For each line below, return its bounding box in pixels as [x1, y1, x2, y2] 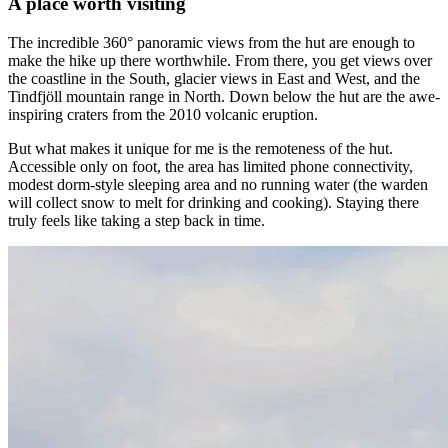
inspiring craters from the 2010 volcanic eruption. [8, 105, 318, 123]
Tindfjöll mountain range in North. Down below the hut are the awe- [8, 87, 440, 105]
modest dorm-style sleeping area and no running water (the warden [8, 175, 428, 193]
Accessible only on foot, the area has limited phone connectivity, [8, 157, 413, 175]
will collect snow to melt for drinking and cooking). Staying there [8, 193, 419, 211]
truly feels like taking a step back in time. [8, 211, 265, 229]
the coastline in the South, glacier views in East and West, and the [8, 69, 420, 87]
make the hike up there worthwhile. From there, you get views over [8, 51, 432, 69]
